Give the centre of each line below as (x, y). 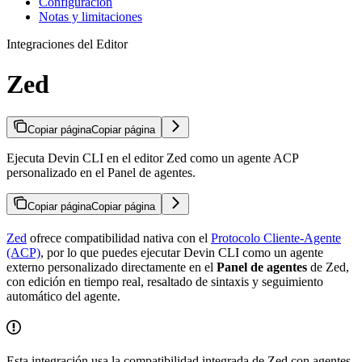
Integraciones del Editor (67, 44)
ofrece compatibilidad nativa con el (119, 238)
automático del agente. (63, 297)
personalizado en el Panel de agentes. (101, 173)
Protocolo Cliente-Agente (276, 238)
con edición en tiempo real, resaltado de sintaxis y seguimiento (165, 282)
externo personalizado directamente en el (112, 267)
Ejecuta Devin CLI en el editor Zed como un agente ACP (152, 158)
